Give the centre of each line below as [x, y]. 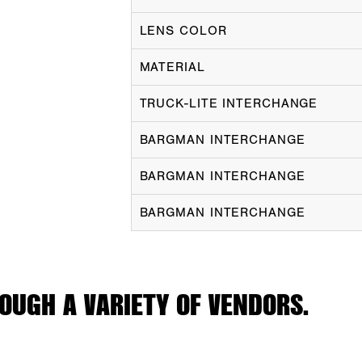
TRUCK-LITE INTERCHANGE [229, 103]
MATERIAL [172, 67]
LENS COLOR [183, 31]
